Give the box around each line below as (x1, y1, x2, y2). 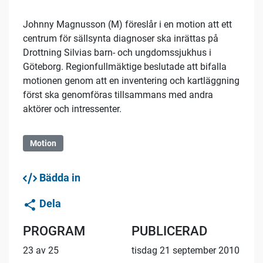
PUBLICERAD (131, 223, 207, 238)
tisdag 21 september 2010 (131, 244, 240, 256)
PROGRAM (23, 223, 85, 238)
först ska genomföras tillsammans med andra (23, 89, 213, 101)
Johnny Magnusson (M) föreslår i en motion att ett (23, 19, 232, 31)
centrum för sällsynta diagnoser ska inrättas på (23, 33, 218, 45)
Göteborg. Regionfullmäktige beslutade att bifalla (23, 61, 227, 73)
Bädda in (37, 171, 80, 184)
